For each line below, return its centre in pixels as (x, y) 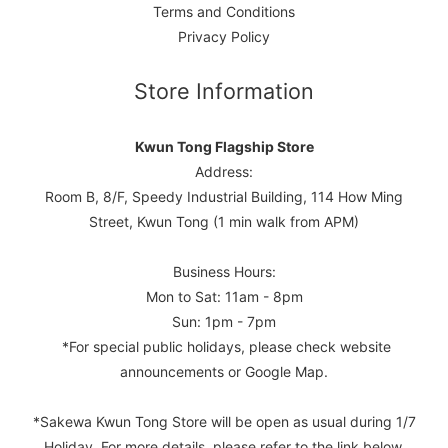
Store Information (224, 91)
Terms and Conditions (224, 11)
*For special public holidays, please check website (224, 346)
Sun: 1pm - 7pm (224, 321)
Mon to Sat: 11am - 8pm (224, 296)
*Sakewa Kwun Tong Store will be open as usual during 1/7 (224, 421)
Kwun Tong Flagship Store (224, 146)
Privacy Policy (224, 36)
